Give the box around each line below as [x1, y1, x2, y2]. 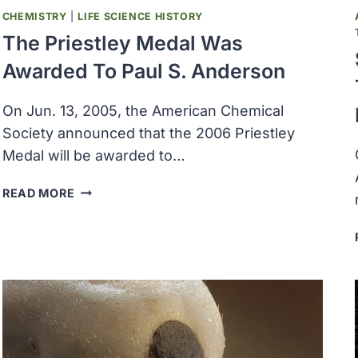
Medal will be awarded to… [2, 146, 185, 164]
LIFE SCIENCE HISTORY [78, 10, 204, 22]
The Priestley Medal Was [2, 30, 243, 55]
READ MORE [2, 185, 75, 200]
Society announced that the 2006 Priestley [2, 124, 295, 141]
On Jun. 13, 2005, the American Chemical [2, 101, 284, 119]
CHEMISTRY [2, 10, 67, 22]
